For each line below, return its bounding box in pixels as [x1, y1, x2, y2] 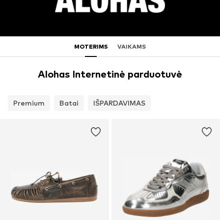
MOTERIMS [74, 42, 108, 50]
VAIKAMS [117, 42, 146, 50]
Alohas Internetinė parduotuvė [38, 68, 182, 81]
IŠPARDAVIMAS [93, 99, 145, 108]
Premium [13, 99, 45, 108]
